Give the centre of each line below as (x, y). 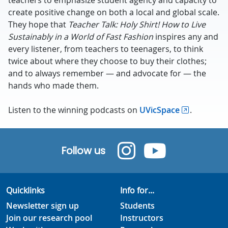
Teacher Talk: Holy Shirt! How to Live (137, 24)
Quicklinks (25, 190)
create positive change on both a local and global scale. (114, 12)
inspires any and (186, 37)
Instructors (142, 218)
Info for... (137, 190)
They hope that (38, 24)
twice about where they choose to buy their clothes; (107, 61)
